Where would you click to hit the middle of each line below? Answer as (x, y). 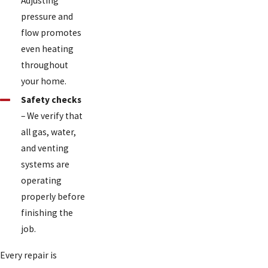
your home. (43, 81)
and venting (45, 148)
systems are (45, 164)
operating (41, 180)
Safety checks (51, 99)
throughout (44, 65)
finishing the (47, 212)
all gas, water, (48, 132)
